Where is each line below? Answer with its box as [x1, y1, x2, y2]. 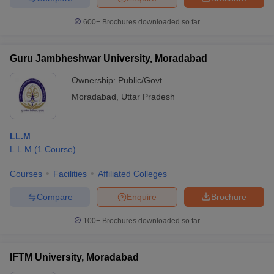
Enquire [127, 191, 157, 202]
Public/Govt [118, 75, 162, 85]
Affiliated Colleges [98, 169, 167, 179]
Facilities [53, 169, 87, 179]
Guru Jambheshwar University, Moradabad [10, 53, 207, 64]
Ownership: [72, 75, 118, 85]
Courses [10, 169, 42, 179]
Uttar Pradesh [121, 92, 175, 102]
